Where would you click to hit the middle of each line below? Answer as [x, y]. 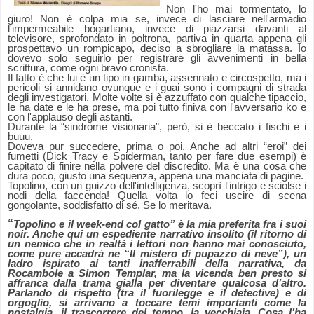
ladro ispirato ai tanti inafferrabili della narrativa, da [157, 264]
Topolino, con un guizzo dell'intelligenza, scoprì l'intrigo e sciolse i [157, 186]
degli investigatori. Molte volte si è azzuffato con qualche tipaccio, [157, 98]
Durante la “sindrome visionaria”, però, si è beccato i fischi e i [157, 127]
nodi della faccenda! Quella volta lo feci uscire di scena [157, 196]
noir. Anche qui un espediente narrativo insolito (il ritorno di [157, 234]
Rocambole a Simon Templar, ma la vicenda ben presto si [157, 274]
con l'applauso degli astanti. [70, 117]
